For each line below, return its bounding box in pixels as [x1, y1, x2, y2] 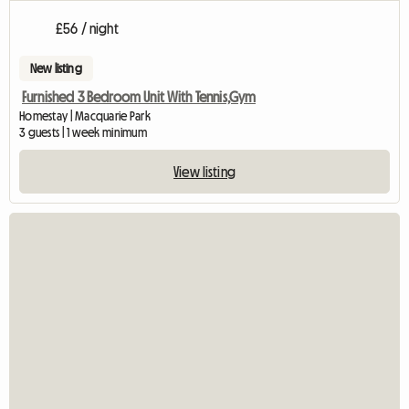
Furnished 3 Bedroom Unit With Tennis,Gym [22, 89, 257, 104]
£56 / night [56, 20, 119, 36]
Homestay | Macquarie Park [19, 109, 151, 122]
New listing [30, 61, 82, 75]
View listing [173, 163, 236, 179]
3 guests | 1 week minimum [19, 125, 147, 139]
